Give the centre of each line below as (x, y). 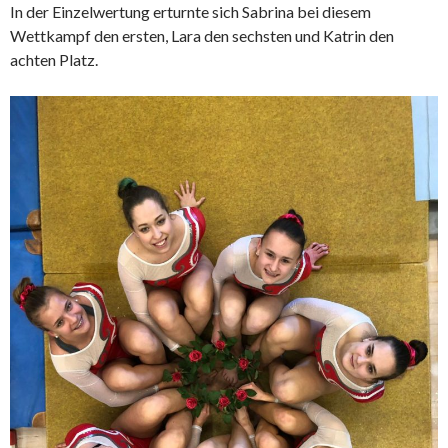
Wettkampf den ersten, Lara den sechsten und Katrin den (202, 36)
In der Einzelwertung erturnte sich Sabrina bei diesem (190, 12)
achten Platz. (54, 60)
